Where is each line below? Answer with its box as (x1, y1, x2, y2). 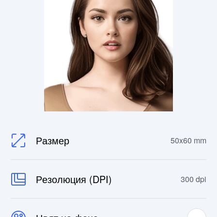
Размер (36, 133, 70, 148)
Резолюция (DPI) (36, 172, 112, 186)
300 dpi (180, 173, 206, 185)
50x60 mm (170, 135, 206, 146)
